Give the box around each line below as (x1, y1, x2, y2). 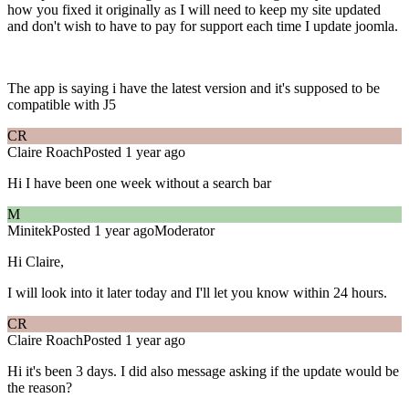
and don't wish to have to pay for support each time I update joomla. (7, 18, 402, 35)
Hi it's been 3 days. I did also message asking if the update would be (7, 363, 399, 380)
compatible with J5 (7, 97, 116, 113)
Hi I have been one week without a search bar (7, 175, 271, 192)
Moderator (154, 223, 215, 239)
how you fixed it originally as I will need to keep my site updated (7, 2, 381, 18)
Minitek (7, 223, 52, 239)
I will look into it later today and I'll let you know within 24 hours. (7, 285, 387, 301)
